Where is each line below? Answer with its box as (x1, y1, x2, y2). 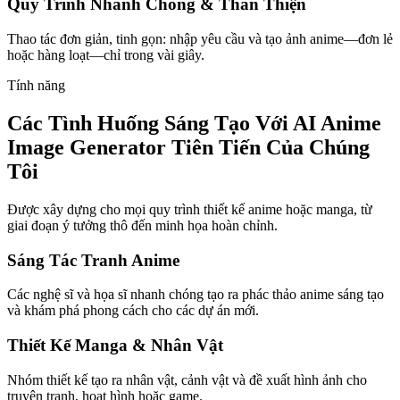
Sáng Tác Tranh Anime (7, 250, 179, 270)
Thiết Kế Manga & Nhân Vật (7, 335, 223, 354)
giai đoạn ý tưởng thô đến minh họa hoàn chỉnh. (7, 217, 278, 233)
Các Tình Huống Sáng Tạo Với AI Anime (7, 111, 381, 135)
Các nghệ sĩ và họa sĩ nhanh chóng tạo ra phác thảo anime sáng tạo (7, 287, 384, 303)
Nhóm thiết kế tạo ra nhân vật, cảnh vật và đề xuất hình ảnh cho (7, 371, 367, 387)
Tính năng (7, 77, 65, 93)
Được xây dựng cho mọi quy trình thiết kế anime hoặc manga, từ (7, 201, 372, 217)
